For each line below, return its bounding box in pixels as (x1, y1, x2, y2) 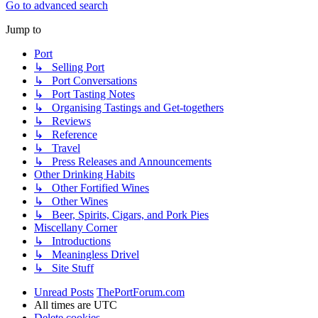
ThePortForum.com (97, 286, 185, 299)
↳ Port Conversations (34, 75, 137, 87)
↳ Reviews (34, 115, 91, 128)
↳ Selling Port (34, 61, 104, 74)
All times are (34, 299, 94, 312)
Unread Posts (34, 286, 94, 299)
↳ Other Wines (34, 195, 108, 208)
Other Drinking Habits (34, 168, 135, 181)
